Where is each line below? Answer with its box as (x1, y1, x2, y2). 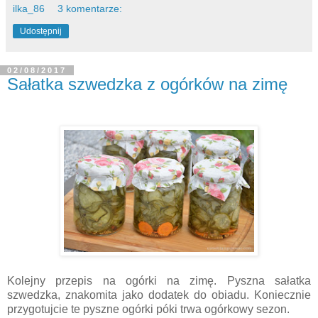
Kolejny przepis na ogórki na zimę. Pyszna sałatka (7, 275, 311, 287)
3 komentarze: (57, 3, 123, 15)
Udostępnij (20, 26, 62, 37)
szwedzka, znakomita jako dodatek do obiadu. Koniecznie (7, 289, 311, 301)
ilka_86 (13, 3, 45, 15)
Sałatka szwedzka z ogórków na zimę (7, 75, 287, 94)
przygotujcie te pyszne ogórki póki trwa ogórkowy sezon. (7, 303, 292, 315)
